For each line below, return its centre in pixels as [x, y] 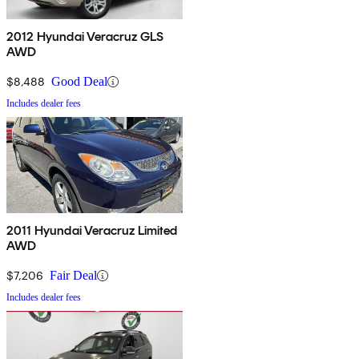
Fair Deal [73, 276]
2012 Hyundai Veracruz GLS [85, 37]
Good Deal [79, 82]
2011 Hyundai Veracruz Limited [92, 231]
